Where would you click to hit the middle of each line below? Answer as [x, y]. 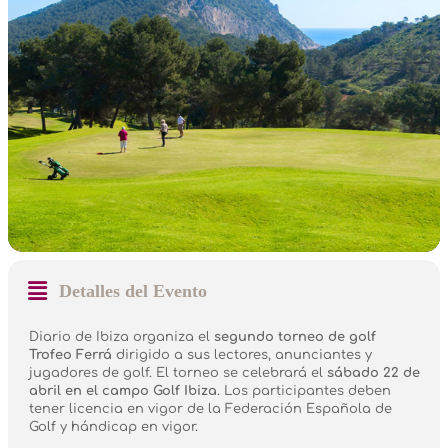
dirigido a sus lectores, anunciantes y [242, 355]
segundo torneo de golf [295, 337]
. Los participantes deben [304, 391]
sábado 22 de [373, 373]
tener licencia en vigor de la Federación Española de [210, 409]
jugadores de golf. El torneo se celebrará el [178, 373]
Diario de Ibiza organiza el [121, 337]
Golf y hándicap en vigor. [113, 427]
